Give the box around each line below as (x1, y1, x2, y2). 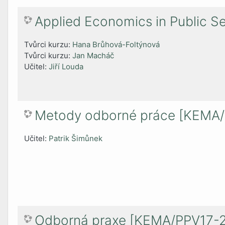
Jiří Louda (49, 62, 84, 72)
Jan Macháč (72, 51, 115, 61)
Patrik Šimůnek (49, 134, 103, 144)
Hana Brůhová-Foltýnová (72, 40, 160, 50)
